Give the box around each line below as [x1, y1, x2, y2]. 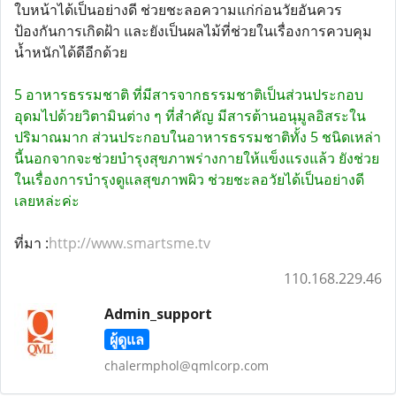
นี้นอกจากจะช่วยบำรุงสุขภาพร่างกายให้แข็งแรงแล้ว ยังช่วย [14, 148, 379, 168]
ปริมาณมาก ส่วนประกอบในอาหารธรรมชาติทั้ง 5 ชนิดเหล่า [14, 127, 381, 147]
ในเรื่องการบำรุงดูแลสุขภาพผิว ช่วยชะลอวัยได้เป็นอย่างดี [14, 170, 364, 189]
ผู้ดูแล [109, 330, 144, 349]
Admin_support [103, 304, 212, 324]
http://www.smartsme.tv [49, 233, 210, 253]
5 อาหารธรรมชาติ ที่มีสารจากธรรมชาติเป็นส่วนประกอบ [14, 85, 363, 104]
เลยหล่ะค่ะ [14, 191, 80, 210]
